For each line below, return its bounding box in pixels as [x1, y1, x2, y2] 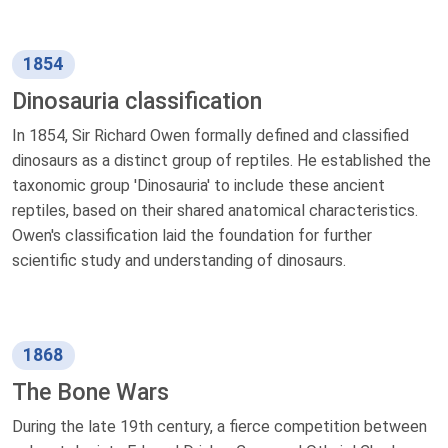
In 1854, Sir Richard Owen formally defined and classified [12, 125, 409, 145]
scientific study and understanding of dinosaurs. [12, 250, 346, 270]
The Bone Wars [12, 378, 169, 407]
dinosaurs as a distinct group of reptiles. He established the [12, 150, 431, 170]
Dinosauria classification [12, 86, 262, 115]
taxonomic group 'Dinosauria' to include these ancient [12, 175, 385, 195]
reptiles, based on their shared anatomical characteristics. [12, 200, 418, 220]
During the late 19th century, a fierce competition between [12, 417, 427, 437]
